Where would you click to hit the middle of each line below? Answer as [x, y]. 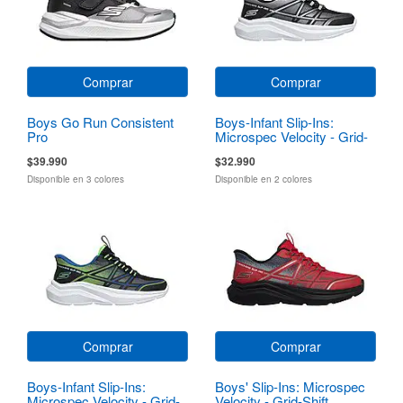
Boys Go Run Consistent [100, 121]
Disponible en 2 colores [264, 179]
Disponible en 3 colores [76, 179]
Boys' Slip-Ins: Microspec [290, 386]
